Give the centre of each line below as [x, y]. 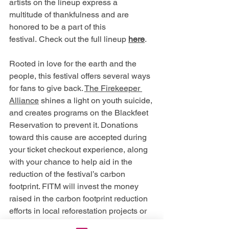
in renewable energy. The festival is [75, 223]
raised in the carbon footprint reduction [79, 199]
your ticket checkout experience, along [79, 150]
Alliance [24, 100]
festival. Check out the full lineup [69, 39]
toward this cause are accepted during [79, 137]
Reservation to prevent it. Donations [75, 125]
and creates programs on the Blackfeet [80, 113]
